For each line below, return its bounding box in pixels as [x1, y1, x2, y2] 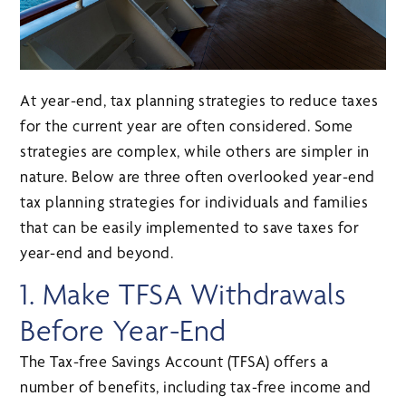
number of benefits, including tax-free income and [20, 377, 372, 397]
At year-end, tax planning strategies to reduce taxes [20, 91, 379, 111]
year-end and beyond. [20, 243, 174, 263]
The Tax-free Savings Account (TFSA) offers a [20, 352, 329, 372]
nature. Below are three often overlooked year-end [20, 167, 375, 187]
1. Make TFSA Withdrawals [20, 276, 346, 313]
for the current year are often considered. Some [20, 116, 353, 136]
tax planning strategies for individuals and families [20, 192, 369, 212]
